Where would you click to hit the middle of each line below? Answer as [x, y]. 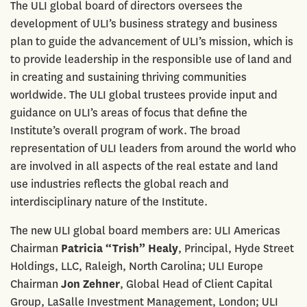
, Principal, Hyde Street [236, 248]
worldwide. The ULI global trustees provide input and [144, 95]
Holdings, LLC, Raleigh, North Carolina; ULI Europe [137, 266]
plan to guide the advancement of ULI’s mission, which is [152, 41]
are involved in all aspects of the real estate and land [144, 166]
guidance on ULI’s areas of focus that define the [129, 112]
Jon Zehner [90, 284]
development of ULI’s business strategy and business [144, 23]
